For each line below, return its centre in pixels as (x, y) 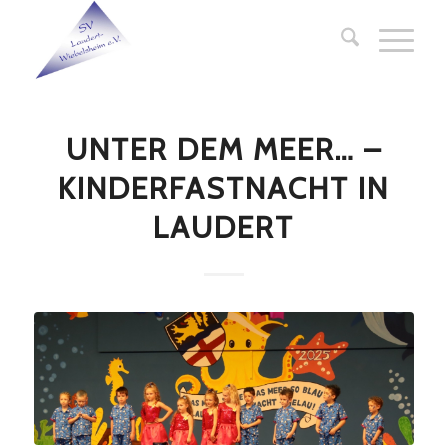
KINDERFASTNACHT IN (224, 188)
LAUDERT (224, 227)
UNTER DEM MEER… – (223, 149)
